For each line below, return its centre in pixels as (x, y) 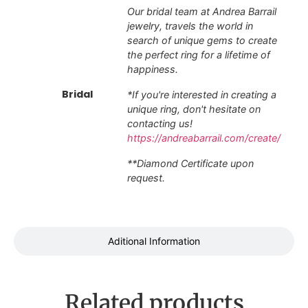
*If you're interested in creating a (202, 94)
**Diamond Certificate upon (190, 163)
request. (146, 177)
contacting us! (160, 123)
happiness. (153, 69)
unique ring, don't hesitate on (194, 109)
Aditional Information (154, 241)
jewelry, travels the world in (190, 25)
